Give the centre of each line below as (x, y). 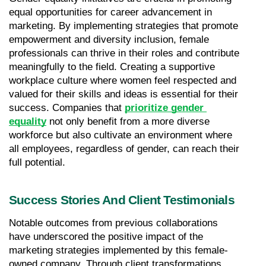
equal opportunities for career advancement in (110, 12)
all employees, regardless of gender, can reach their (124, 148)
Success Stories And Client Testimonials (122, 200)
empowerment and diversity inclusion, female (109, 39)
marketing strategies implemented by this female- (118, 250)
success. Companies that (67, 107)
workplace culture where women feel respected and (123, 80)
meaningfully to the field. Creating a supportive (112, 66)
